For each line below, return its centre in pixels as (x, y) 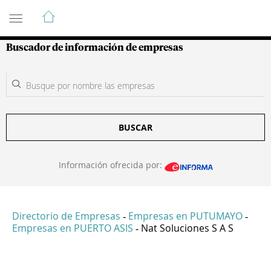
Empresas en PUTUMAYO (185, 216)
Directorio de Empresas (66, 216)
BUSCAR (135, 127)
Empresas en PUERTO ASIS (73, 228)
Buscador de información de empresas (95, 48)
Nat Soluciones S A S (187, 228)
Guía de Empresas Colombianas (115, 11)
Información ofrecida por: (111, 165)
